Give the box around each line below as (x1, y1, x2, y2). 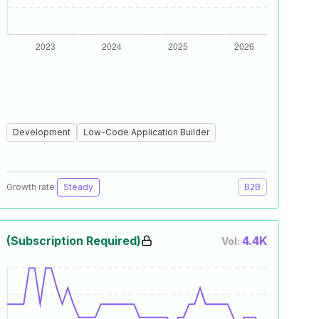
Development (13, 127, 70, 137)
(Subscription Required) (6, 234, 141, 248)
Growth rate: (6, 182, 57, 192)
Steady (63, 182, 93, 192)
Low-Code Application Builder (83, 127, 209, 137)
